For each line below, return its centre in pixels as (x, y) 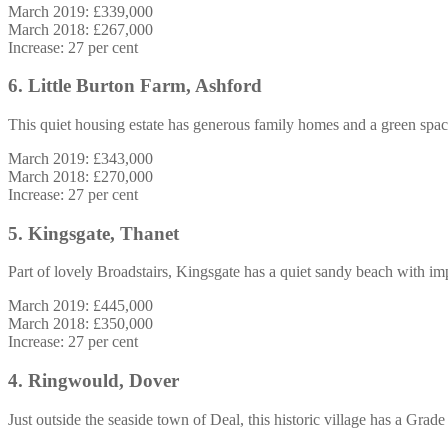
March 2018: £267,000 (80, 29)
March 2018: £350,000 (80, 324)
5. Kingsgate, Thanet (93, 233)
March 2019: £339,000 (80, 11)
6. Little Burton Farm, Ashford (135, 86)
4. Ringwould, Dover (93, 381)
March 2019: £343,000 (80, 159)
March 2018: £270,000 (80, 177)
